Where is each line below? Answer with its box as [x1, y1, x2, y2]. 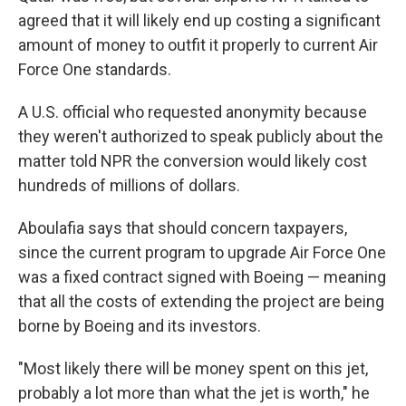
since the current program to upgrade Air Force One [18, 243, 386, 262]
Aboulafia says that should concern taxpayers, [18, 218, 347, 237]
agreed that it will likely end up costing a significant [18, 11, 381, 30]
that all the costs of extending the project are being [18, 292, 384, 311]
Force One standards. [18, 60, 171, 79]
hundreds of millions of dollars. [18, 176, 240, 195]
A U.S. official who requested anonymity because [18, 102, 367, 121]
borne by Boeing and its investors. [18, 316, 261, 335]
